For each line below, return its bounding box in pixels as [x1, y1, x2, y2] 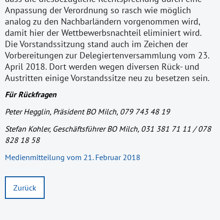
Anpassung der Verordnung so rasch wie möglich [5, 4, 191, 16]
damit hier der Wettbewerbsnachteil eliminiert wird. [5, 27, 202, 38]
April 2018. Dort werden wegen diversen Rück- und [5, 60, 199, 72]
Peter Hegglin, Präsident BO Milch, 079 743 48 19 [5, 107, 170, 117]
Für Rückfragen [5, 89, 56, 100]
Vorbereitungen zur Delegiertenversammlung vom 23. [5, 49, 209, 61]
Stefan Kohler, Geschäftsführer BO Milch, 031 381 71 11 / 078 [5, 124, 211, 134]
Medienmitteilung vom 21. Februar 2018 [5, 152, 140, 162]
